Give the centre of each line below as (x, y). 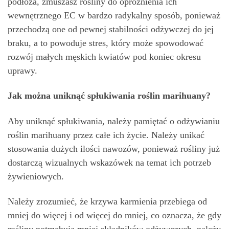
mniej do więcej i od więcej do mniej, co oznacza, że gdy (114, 215)
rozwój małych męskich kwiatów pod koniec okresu (104, 56)
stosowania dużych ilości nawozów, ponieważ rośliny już (114, 148)
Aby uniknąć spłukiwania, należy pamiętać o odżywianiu (114, 121)
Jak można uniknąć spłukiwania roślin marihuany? (109, 96)
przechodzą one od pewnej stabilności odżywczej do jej (111, 29)
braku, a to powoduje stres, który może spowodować (106, 43)
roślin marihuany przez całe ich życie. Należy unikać (106, 135)
